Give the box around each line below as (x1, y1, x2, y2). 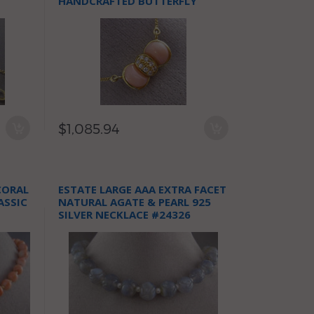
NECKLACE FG (58, 6, 128, 20)
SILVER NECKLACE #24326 (58, 207, 191, 221)
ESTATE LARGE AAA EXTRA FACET (58, 182, 227, 196)
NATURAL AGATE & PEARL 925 (58, 195, 212, 209)
